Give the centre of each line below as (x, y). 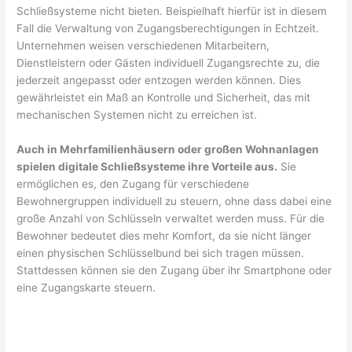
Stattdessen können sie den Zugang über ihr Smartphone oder (174, 271)
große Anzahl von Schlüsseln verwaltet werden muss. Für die (171, 219)
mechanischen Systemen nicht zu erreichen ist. (137, 115)
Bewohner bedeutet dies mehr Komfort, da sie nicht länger (164, 236)
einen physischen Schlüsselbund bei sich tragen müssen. (161, 253)
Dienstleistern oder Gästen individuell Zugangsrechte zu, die (169, 63)
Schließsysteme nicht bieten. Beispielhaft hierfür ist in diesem (172, 11)
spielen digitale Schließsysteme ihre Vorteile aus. (147, 167)
